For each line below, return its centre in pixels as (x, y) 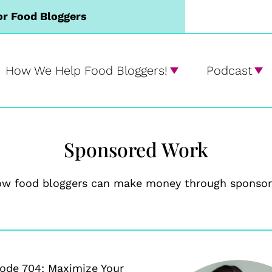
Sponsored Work (136, 149)
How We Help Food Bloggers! (87, 70)
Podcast (229, 70)
